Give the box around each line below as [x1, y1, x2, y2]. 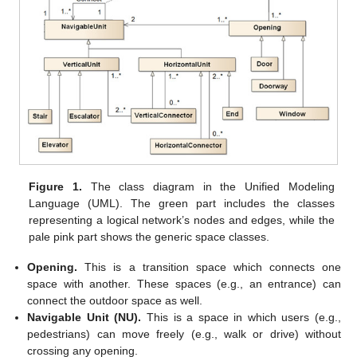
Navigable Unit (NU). [27, 311, 142, 324]
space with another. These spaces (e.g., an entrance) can [27, 277, 341, 291]
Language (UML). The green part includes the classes [29, 197, 335, 210]
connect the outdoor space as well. [27, 294, 203, 308]
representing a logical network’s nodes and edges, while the [29, 214, 335, 227]
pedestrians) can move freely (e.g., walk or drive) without [27, 328, 341, 341]
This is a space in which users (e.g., [141, 311, 341, 324]
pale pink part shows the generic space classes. [29, 230, 270, 244]
